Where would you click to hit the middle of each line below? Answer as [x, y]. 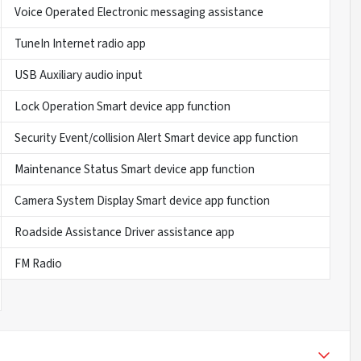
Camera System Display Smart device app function [142, 201]
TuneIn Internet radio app [80, 44]
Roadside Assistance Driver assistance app [124, 232]
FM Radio [38, 264]
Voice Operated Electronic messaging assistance [139, 12]
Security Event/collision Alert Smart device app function [156, 138]
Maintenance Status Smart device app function [134, 170]
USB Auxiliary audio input [78, 75]
